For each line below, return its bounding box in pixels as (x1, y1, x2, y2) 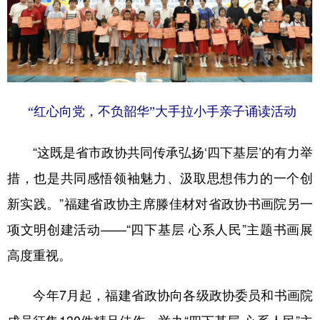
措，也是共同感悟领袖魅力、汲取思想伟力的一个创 (7, 168, 313, 187)
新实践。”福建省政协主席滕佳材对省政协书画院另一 (7, 194, 313, 213)
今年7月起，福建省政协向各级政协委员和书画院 (7, 285, 313, 304)
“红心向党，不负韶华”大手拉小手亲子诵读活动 (27, 104, 296, 119)
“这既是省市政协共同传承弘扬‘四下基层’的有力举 (7, 142, 313, 161)
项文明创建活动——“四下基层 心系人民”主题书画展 (7, 219, 313, 239)
